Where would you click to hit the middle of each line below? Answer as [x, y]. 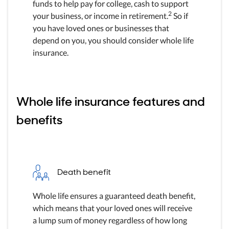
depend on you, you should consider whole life [113, 40]
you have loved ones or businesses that [101, 28]
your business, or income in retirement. [100, 15]
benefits [39, 119]
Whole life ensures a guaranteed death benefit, [114, 195]
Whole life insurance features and [111, 100]
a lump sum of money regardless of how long [110, 220]
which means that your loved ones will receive [112, 208]
